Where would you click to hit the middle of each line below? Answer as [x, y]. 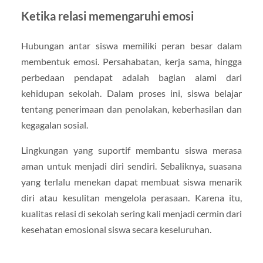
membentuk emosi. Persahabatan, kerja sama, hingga [131, 61]
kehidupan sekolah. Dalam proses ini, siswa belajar [131, 93]
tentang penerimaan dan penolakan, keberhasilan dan [131, 109]
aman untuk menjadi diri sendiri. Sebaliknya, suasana [131, 166]
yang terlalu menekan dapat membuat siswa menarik [131, 181]
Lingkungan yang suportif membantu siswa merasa [131, 150]
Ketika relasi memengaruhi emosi [107, 16]
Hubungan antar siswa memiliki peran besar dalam [131, 45]
